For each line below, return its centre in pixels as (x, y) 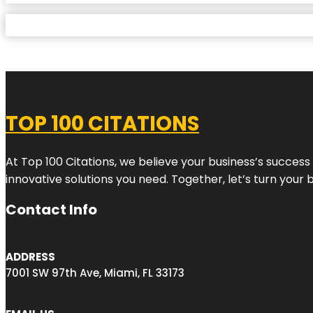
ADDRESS (30, 256)
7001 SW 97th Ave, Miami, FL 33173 (95, 272)
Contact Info (51, 209)
